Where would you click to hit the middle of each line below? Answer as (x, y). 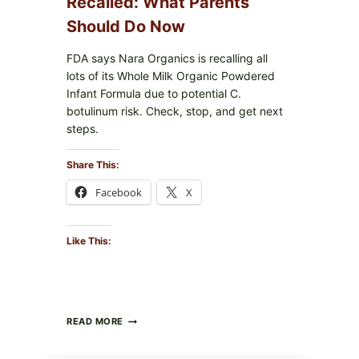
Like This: (89, 241)
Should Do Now (126, 27)
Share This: (93, 165)
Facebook (119, 193)
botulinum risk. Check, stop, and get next (175, 111)
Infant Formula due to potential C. (154, 94)
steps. (83, 129)
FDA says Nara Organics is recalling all (167, 58)
